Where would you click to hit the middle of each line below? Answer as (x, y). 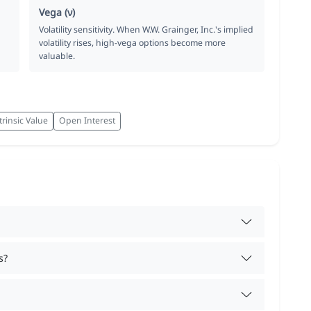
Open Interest (87, 121)
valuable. (57, 56)
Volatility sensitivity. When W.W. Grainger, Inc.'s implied (146, 29)
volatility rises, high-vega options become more (133, 42)
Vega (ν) (57, 12)
